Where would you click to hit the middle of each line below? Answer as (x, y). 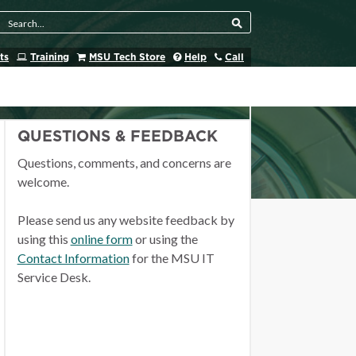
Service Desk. (54, 277)
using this (44, 239)
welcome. (43, 182)
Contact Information (73, 258)
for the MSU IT (172, 258)
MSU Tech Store (127, 57)
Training (50, 57)
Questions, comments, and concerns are (124, 163)
